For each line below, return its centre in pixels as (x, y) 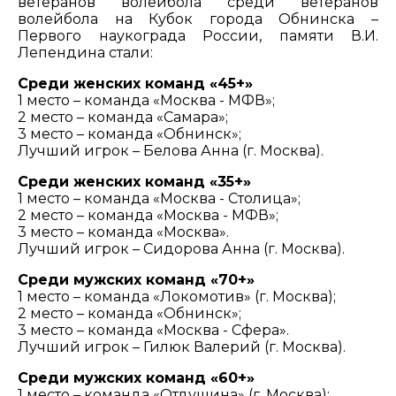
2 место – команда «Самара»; (123, 118)
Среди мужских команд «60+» (136, 378)
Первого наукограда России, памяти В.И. (198, 36)
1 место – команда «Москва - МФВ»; (146, 101)
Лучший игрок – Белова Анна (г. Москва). (171, 151)
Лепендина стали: (85, 53)
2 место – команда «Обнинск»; (129, 314)
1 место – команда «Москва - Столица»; (159, 199)
